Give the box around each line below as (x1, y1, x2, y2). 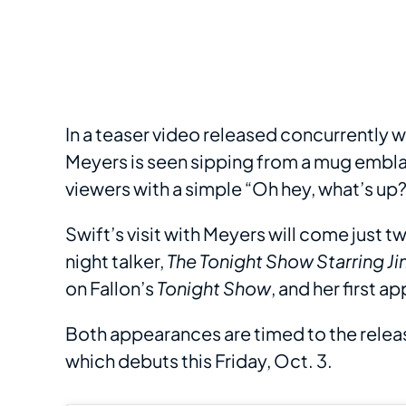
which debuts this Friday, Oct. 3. (65, 349, 333, 372)
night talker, (65, 249, 167, 273)
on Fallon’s (65, 276, 157, 300)
